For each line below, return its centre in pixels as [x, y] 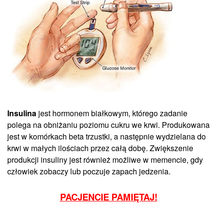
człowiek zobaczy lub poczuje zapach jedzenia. [89, 171]
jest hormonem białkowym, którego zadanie [112, 113]
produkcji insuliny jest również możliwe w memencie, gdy [105, 160]
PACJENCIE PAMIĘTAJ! [108, 197]
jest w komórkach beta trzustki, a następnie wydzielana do [107, 137]
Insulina [22, 113]
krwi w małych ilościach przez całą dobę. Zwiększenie [100, 148]
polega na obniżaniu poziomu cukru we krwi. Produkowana [108, 125]
